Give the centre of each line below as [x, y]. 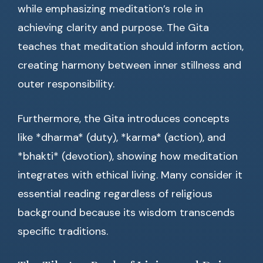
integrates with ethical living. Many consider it [130, 175]
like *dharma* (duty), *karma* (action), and [122, 138]
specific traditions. [63, 232]
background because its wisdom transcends [126, 213]
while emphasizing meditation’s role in [110, 9]
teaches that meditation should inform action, [131, 47]
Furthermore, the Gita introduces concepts [124, 119]
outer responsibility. [66, 84]
